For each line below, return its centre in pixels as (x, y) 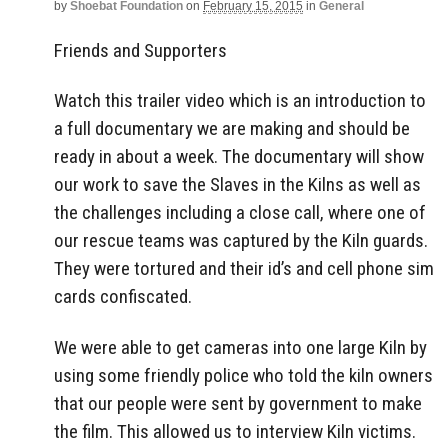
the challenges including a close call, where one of (240, 213)
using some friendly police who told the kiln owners (243, 376)
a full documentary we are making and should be (232, 129)
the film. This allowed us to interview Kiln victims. (235, 432)
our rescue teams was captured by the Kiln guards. (241, 241)
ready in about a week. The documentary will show (239, 157)
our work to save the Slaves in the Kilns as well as (237, 185)
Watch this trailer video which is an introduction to (240, 101)
